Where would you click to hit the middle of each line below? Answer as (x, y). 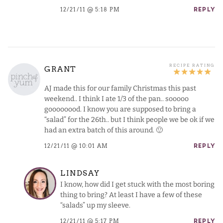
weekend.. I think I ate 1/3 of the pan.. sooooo (116, 99)
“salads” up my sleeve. (95, 205)
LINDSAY (80, 173)
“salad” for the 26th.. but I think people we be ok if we (129, 119)
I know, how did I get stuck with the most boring (137, 184)
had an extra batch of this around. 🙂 (104, 130)
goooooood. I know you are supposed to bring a (120, 109)
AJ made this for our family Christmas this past (120, 88)
